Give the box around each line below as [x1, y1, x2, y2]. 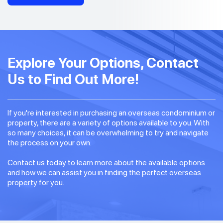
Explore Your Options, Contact [7, 54, 199, 71]
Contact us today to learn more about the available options [7, 158, 205, 167]
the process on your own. [7, 138, 92, 147]
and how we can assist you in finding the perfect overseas [7, 168, 201, 177]
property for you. [7, 178, 64, 187]
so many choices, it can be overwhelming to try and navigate [7, 128, 209, 137]
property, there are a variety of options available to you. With [7, 118, 210, 127]
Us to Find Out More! [7, 71, 139, 88]
